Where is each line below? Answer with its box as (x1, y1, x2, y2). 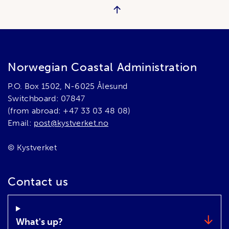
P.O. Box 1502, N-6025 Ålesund (8, 81, 128, 91)
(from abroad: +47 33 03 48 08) (8, 105, 131, 116)
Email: (8, 118, 34, 128)
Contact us (8, 174, 68, 189)
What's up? (16, 216, 63, 227)
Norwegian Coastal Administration (8, 60, 197, 74)
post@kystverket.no (34, 118, 109, 128)
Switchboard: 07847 (8, 93, 85, 103)
